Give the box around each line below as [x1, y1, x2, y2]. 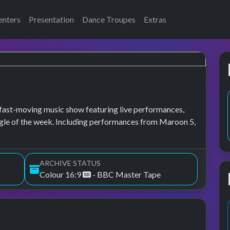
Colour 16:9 [40, 169, 83, 179]
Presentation [29, 14, 74, 24]
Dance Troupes [82, 14, 136, 24]
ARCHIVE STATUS [40, 159, 101, 167]
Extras [144, 14, 166, 24]
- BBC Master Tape [91, 169, 161, 179]
